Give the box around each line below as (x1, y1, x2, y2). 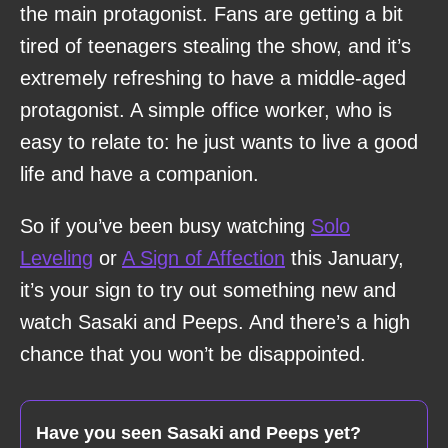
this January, (285, 247, 404, 269)
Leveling (20, 247, 93, 269)
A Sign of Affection (122, 247, 285, 269)
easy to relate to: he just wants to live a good (20, 131, 418, 153)
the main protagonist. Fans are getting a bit (20, 3, 403, 25)
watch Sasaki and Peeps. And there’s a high (20, 311, 410, 333)
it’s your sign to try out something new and (20, 279, 396, 301)
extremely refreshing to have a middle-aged (20, 67, 406, 89)
